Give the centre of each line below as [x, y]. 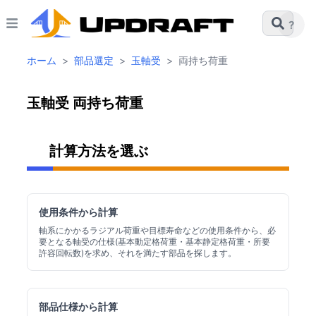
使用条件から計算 [78, 212]
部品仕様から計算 [78, 306]
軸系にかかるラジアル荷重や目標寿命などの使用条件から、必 [157, 230]
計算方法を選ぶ [99, 151]
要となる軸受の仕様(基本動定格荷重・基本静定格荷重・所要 [154, 242]
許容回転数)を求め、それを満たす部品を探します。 [138, 253]
